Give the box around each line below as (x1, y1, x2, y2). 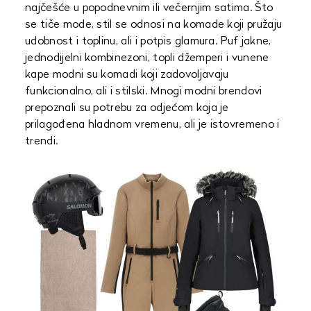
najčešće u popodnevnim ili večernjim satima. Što (25, 3, 274, 14)
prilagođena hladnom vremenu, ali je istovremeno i (25, 119, 280, 131)
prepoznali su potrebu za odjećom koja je (25, 103, 229, 114)
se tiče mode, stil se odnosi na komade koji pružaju (25, 19, 283, 31)
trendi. (25, 136, 58, 147)
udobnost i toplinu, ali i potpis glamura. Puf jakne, (25, 36, 271, 47)
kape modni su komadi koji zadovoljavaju (25, 69, 229, 81)
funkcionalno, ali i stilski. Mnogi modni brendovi (25, 86, 262, 97)
